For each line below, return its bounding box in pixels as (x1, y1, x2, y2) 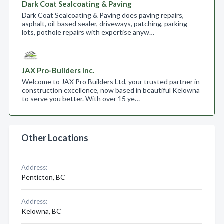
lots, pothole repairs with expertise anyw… (22, 28, 154, 36)
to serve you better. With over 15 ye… (22, 94, 140, 103)
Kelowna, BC (21, 207, 61, 215)
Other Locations (21, 132, 88, 143)
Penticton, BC (21, 173, 65, 181)
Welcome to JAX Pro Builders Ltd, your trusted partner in (22, 77, 200, 86)
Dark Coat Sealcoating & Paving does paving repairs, (22, 11, 184, 19)
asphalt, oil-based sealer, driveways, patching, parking (22, 19, 187, 28)
